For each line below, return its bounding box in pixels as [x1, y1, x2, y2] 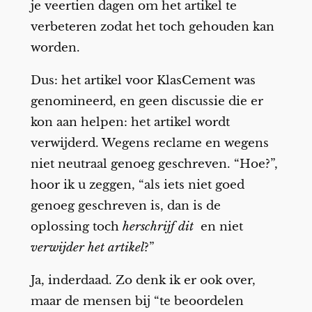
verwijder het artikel [30, 240, 144, 256]
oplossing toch [30, 219, 123, 235]
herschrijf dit [122, 219, 194, 235]
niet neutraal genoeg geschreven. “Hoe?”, [30, 157, 278, 172]
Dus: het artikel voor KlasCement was [30, 73, 256, 88]
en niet [193, 219, 243, 235]
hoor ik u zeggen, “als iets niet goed [30, 178, 244, 193]
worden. [30, 40, 87, 56]
